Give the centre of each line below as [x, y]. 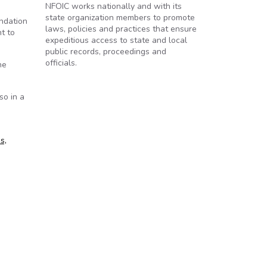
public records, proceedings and [106, 52]
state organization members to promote [120, 18]
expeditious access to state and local [116, 40]
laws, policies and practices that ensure [121, 29]
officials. [61, 63]
